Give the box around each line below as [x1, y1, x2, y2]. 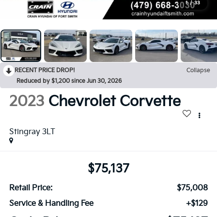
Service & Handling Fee [9, 199, 93, 208]
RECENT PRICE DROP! [15, 67, 75, 75]
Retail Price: [9, 183, 52, 193]
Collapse [186, 67, 210, 75]
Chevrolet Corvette [48, 93, 181, 111]
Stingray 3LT [9, 127, 55, 137]
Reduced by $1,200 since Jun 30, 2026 [16, 77, 122, 85]
